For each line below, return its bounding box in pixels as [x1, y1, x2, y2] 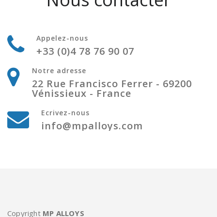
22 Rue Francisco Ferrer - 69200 [32, 77, 192, 91]
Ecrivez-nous [41, 108, 90, 118]
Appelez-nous [36, 33, 88, 43]
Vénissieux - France [32, 87, 131, 100]
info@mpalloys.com [41, 119, 143, 133]
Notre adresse [32, 66, 86, 76]
